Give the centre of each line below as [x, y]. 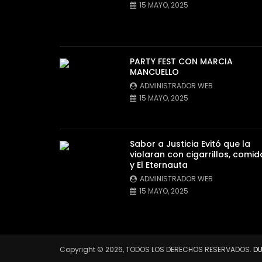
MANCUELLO [154, 72]
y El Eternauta [159, 165]
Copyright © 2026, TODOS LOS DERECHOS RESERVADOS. [156, 249]
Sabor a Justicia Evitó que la [190, 144]
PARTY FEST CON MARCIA [181, 61]
